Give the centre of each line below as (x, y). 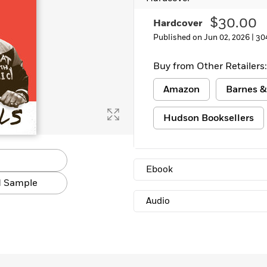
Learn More (44, 10)
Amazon (181, 89)
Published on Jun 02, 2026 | (204, 38)
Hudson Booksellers (209, 118)
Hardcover (178, 23)
